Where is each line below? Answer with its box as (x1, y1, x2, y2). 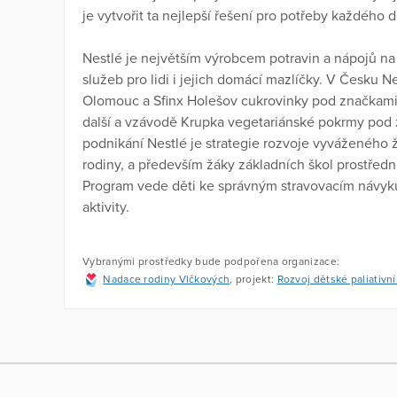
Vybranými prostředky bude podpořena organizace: (82, 255, 340, 269)
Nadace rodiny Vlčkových (103, 273, 230, 286)
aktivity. (82, 198, 133, 217)
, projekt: (230, 273, 277, 286)
